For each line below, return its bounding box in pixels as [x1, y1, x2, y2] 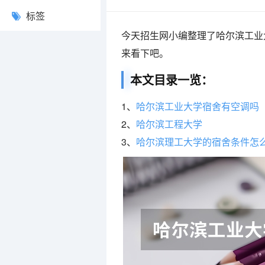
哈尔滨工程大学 [136, 117, 202, 131]
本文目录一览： [130, 71, 213, 88]
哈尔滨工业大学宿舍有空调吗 [136, 99, 259, 113]
